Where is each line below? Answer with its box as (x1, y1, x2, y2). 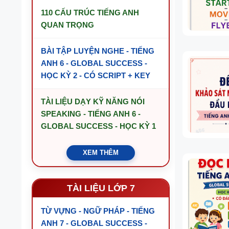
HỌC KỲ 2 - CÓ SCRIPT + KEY (41, 71, 150, 80)
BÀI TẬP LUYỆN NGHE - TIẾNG (41, 47, 154, 55)
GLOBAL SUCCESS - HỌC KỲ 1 (41, 122, 156, 130)
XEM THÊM (83, 149, 119, 156)
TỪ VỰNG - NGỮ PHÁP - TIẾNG (41, 207, 155, 215)
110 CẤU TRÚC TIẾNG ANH (41, 8, 139, 17)
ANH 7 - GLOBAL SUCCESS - (41, 219, 147, 227)
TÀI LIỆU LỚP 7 (66, 183, 135, 193)
